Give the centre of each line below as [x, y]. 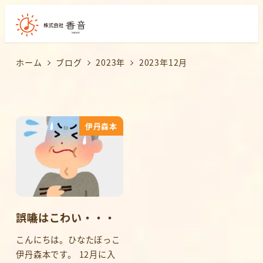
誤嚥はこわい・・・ [66, 218]
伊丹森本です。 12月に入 [66, 254]
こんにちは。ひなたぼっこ [68, 240]
